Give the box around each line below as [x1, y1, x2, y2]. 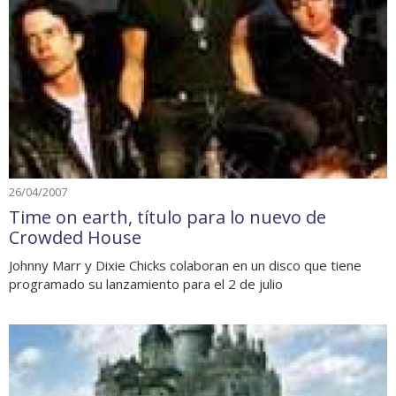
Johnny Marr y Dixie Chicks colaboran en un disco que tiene [9, 255, 362, 274]
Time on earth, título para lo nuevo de [9, 204, 326, 229]
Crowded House [9, 225, 141, 249]
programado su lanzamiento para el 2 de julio [9, 274, 283, 293]
